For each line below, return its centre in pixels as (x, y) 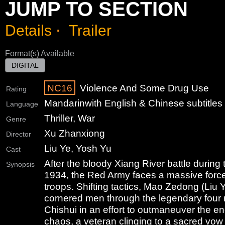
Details (28, 30)
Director (19, 134)
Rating (16, 89)
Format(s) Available (40, 53)
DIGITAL (25, 65)
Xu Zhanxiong (75, 133)
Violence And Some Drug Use (143, 88)
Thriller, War (70, 118)
